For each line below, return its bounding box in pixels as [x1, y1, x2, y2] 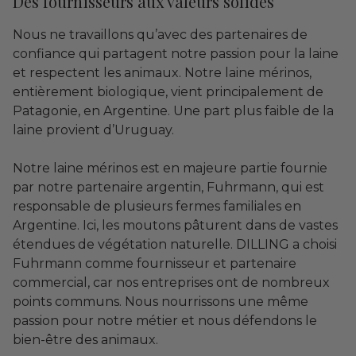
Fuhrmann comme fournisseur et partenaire [13, 255, 296, 271]
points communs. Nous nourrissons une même [13, 293, 308, 309]
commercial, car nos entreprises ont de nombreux [13, 274, 330, 290]
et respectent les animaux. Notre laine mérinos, [13, 64, 311, 80]
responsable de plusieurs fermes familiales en [13, 198, 301, 214]
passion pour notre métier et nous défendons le [13, 312, 317, 328]
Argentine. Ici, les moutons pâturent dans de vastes [13, 217, 338, 233]
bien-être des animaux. [13, 331, 158, 347]
